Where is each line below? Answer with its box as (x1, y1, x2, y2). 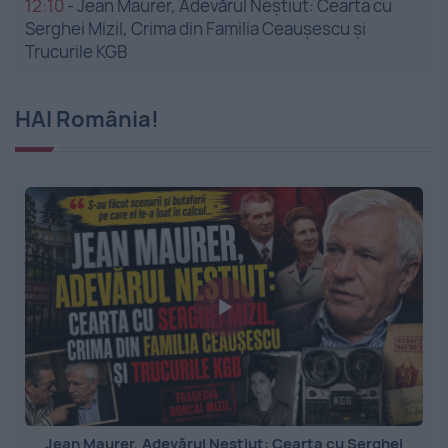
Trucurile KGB (25, 40, 127, 64)
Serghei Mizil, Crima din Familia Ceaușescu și (25, 17, 366, 41)
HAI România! (15, 104, 159, 135)
